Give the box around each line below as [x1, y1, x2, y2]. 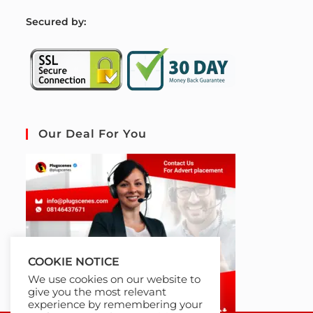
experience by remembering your [28, 298, 203, 311]
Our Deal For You [38, 126, 147, 140]
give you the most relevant [28, 286, 166, 298]
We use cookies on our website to [28, 273, 201, 286]
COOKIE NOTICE [28, 255, 119, 268]
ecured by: [32, 15, 87, 28]
